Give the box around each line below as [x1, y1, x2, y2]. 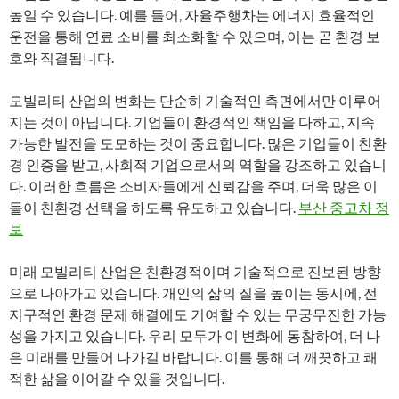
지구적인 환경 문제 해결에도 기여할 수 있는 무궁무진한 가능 [9, 305, 387, 322]
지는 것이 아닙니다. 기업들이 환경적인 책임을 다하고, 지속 [9, 113, 375, 130]
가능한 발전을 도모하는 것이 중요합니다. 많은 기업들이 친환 [9, 134, 387, 151]
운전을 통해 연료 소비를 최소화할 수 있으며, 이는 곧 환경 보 [9, 28, 380, 45]
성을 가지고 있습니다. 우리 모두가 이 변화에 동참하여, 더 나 [9, 327, 380, 344]
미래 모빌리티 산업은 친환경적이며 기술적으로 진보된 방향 [9, 263, 381, 280]
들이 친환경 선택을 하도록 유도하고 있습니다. [9, 199, 298, 216]
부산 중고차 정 [298, 199, 389, 216]
